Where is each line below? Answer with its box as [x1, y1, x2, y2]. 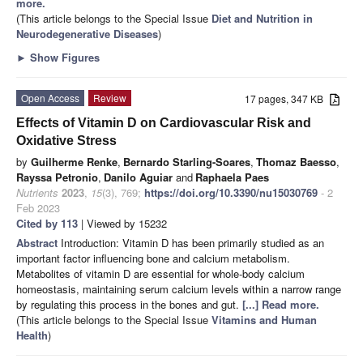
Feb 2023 [16, 199, 60, 216]
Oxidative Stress [16, 133, 117, 147]
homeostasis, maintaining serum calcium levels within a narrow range [16, 280, 341, 297]
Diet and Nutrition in [211, 10, 313, 26]
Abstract [16, 234, 61, 250]
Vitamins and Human [211, 311, 317, 327]
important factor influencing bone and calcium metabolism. [16, 250, 290, 266]
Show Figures [27, 49, 100, 65]
